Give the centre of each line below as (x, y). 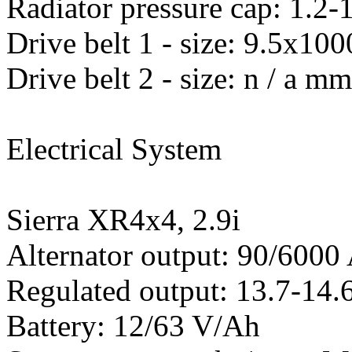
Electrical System (114, 149)
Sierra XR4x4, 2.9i (123, 220)
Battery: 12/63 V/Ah (133, 326)
